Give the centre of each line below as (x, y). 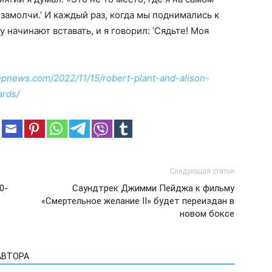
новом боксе (207, 214)
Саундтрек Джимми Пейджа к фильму (153, 188)
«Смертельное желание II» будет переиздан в (138, 201)
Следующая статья (202, 171)
